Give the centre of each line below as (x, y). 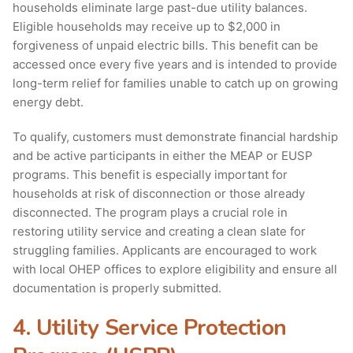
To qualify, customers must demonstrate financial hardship (175, 137)
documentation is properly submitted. (117, 288)
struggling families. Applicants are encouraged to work (165, 251)
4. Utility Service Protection (150, 328)
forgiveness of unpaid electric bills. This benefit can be (165, 46)
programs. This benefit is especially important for (150, 175)
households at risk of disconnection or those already (159, 194)
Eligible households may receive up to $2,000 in (147, 27)
